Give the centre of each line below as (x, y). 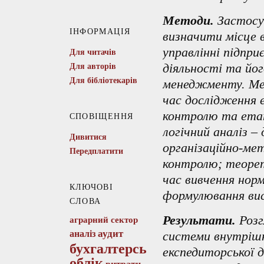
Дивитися (88, 137)
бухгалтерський (120, 249)
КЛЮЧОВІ (91, 187)
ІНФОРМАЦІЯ (100, 32)
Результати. (199, 220)
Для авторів (93, 66)
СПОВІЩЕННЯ (101, 117)
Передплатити (96, 151)
